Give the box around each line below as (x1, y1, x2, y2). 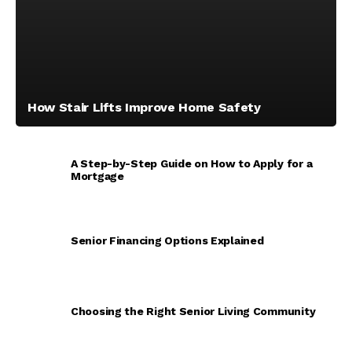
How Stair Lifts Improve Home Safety (27, 100, 261, 115)
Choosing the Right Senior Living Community (71, 305, 316, 318)
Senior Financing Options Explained (71, 234, 264, 247)
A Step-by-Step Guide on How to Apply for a (71, 157, 313, 170)
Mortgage (71, 170, 124, 183)
